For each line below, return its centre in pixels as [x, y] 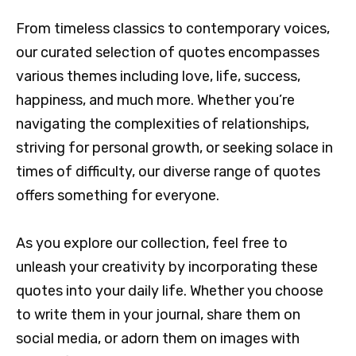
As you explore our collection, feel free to [152, 244]
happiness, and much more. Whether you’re [155, 100]
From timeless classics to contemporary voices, [173, 28]
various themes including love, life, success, [158, 76]
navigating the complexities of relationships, [163, 124]
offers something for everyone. [118, 195]
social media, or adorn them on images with [158, 339]
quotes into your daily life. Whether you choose [170, 291]
